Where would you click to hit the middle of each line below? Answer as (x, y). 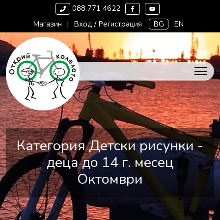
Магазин (47, 24)
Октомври (110, 179)
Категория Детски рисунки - (110, 146)
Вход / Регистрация (108, 24)
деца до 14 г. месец (110, 162)
